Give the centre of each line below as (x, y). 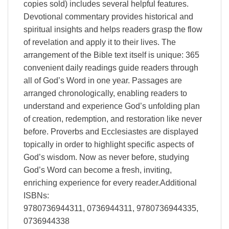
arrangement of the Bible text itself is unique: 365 (111, 55)
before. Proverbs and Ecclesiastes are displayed (111, 131)
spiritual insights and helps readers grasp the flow (113, 29)
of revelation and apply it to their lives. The (100, 42)
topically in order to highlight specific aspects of (109, 144)
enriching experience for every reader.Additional (110, 182)
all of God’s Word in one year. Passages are (103, 80)
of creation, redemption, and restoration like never (113, 119)
